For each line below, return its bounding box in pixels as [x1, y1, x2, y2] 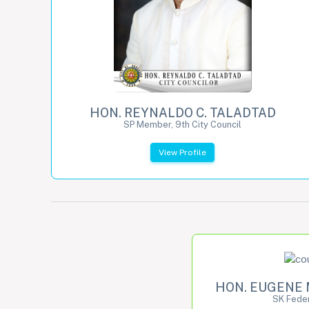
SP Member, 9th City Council [123, 119, 242, 130]
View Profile [159, 147, 207, 157]
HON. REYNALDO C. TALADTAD [89, 105, 276, 120]
